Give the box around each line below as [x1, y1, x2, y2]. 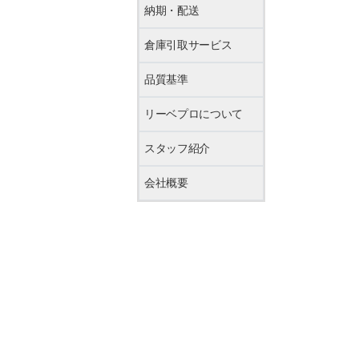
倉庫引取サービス [144, 38, 232, 51]
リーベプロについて [144, 107, 243, 120]
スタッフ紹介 [144, 141, 210, 155]
